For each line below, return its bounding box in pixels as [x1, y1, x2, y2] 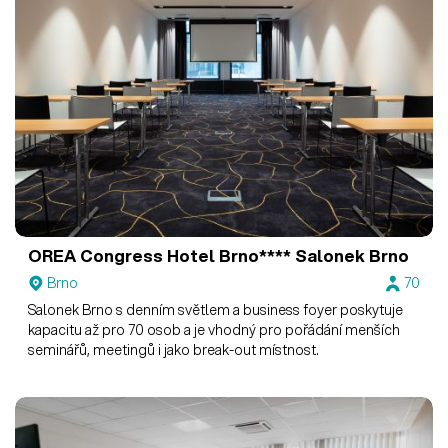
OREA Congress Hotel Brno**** [28, 243, 292, 267]
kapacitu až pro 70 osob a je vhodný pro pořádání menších [28, 320, 401, 341]
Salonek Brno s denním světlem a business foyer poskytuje [28, 300, 404, 321]
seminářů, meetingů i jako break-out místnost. [28, 340, 320, 361]
